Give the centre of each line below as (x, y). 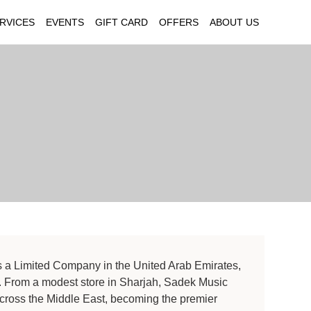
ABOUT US (234, 22)
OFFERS (178, 22)
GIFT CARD (121, 22)
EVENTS (65, 22)
